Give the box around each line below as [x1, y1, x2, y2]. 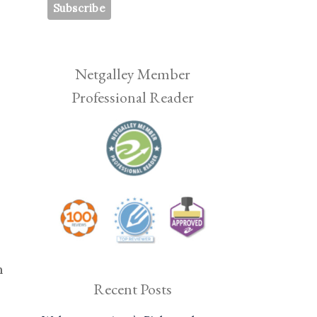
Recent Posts [93, 279, 173, 300]
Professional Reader [71, 87, 195, 108]
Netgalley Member [75, 64, 191, 84]
